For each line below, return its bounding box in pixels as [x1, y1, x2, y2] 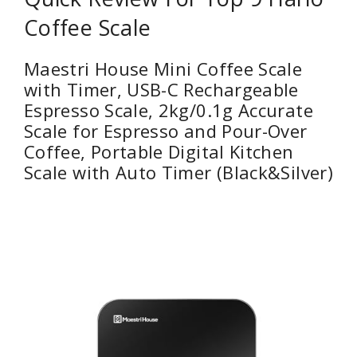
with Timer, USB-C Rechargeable [24, 77, 299, 102]
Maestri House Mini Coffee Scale [24, 57, 303, 81]
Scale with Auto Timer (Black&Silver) [24, 160, 333, 185]
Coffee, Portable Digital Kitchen [24, 139, 294, 164]
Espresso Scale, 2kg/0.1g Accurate [24, 98, 313, 123]
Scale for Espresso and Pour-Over [24, 119, 308, 143]
